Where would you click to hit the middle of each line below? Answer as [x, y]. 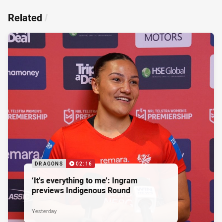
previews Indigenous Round [81, 190]
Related [25, 17]
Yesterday [44, 211]
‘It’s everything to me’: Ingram [85, 180]
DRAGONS [49, 164]
